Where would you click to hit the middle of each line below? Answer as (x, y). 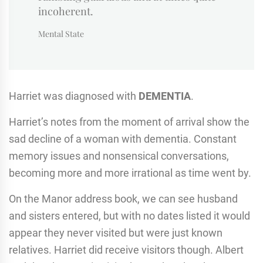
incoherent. (66, 11)
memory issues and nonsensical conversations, (119, 156)
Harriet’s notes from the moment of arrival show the (129, 122)
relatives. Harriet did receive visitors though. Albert (126, 249)
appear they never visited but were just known (116, 232)
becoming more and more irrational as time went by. (130, 173)
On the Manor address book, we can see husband (123, 198)
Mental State (61, 33)
